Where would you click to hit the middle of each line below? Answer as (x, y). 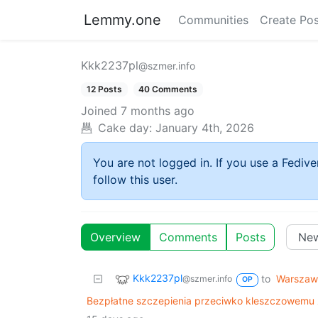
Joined (99, 111)
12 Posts (104, 89)
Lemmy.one (122, 20)
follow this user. (135, 180)
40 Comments (168, 89)
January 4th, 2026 (205, 128)
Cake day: (125, 128)
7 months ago (158, 111)
